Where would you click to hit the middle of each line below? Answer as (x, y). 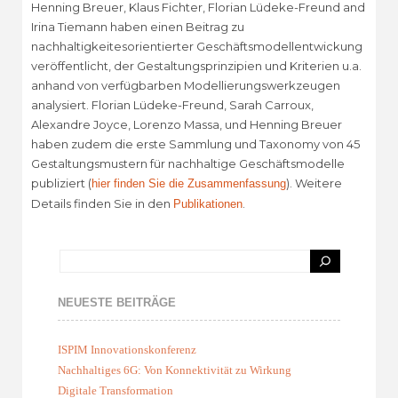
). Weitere (314, 183)
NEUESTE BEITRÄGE (117, 303)
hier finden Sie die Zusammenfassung (189, 184)
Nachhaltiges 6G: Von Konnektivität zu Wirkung (175, 370)
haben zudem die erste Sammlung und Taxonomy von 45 (195, 144)
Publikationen (208, 204)
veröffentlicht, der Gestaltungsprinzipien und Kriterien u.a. (196, 66)
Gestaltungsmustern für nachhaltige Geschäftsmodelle (188, 164)
